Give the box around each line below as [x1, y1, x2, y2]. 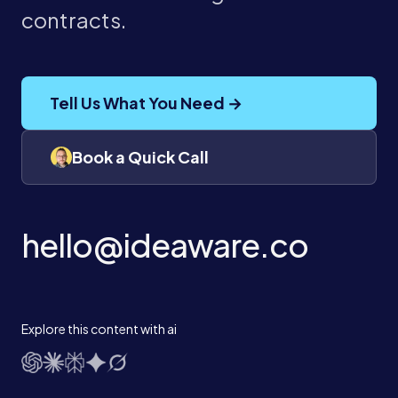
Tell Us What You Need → [50, 92, 243, 114]
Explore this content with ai [21, 321, 177, 338]
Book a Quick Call [72, 147, 209, 168]
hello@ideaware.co [21, 225, 308, 266]
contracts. [21, 6, 126, 34]
